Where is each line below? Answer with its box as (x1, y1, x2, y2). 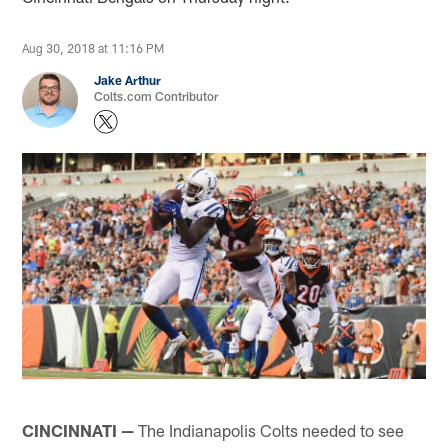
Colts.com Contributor (94, 89, 219, 104)
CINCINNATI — (22, 419, 135, 440)
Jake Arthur (94, 73, 162, 88)
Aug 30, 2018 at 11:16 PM (22, 41, 165, 56)
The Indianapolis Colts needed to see (134, 419, 405, 440)
